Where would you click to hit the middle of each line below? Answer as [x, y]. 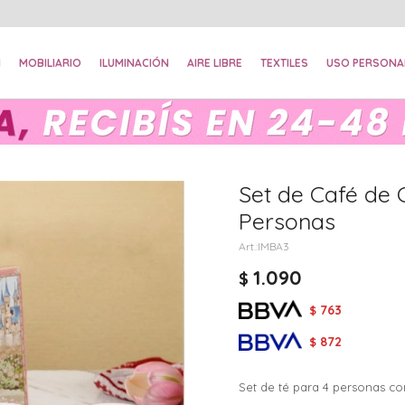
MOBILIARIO [51, 63]
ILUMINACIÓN [135, 63]
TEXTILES [285, 63]
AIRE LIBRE [215, 63]
